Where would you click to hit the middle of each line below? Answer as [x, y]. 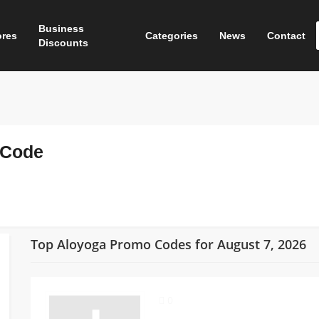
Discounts [64, 43]
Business [62, 28]
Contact [286, 36]
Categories [172, 36]
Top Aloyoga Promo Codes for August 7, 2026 [168, 244]
